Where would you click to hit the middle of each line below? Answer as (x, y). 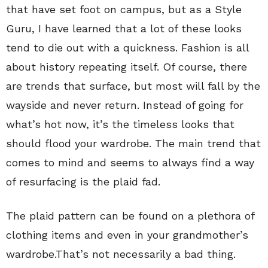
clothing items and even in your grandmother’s (127, 235)
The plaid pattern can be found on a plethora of (130, 216)
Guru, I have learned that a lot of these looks (124, 28)
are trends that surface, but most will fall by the (133, 86)
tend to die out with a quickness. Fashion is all (127, 48)
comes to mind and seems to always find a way (130, 162)
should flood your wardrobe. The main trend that (133, 143)
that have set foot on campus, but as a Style (124, 9)
